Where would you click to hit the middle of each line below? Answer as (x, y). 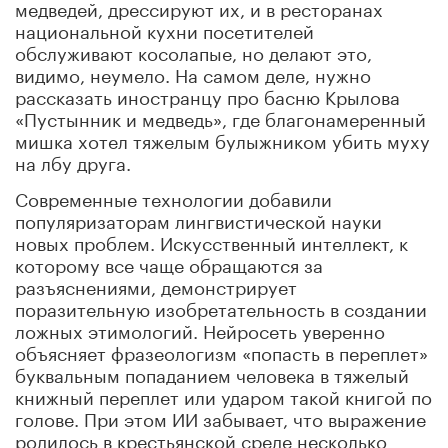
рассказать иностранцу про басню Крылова (207, 94)
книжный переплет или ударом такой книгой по (223, 394)
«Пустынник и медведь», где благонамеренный (220, 116)
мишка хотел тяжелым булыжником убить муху (222, 138)
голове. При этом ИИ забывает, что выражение (220, 416)
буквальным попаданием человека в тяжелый (212, 372)
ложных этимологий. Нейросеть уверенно (200, 328)
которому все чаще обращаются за (169, 262)
